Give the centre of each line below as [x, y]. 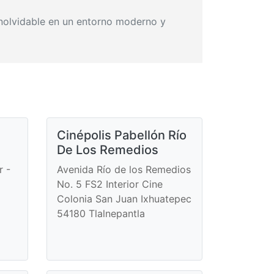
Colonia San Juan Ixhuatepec [124, 198]
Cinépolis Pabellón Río [122, 135]
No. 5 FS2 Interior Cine [110, 184]
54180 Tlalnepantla [101, 213]
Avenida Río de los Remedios [124, 169]
